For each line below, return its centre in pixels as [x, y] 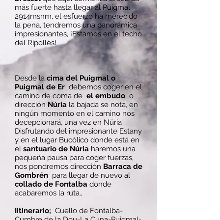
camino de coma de [51, 96]
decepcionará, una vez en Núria [68, 122]
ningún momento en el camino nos [75, 113]
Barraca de [123, 166]
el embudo [106, 96]
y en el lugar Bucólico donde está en [77, 140]
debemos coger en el [103, 87]
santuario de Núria [56, 149]
